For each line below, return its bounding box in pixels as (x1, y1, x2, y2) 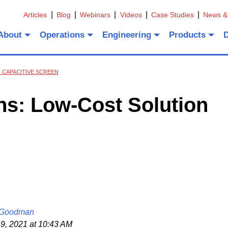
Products (169, 30, 206, 40)
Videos (120, 10, 142, 19)
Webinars (80, 10, 111, 19)
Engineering (102, 30, 152, 40)
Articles (23, 10, 47, 19)
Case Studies (151, 10, 194, 19)
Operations (39, 30, 84, 40)
